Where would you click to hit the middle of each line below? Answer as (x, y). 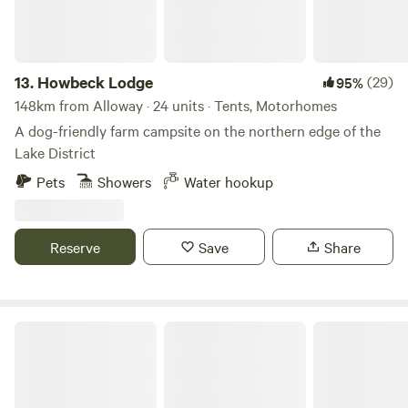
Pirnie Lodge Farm (65, 328)
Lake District (55, 152)
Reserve (76, 247)
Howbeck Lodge (95, 82)
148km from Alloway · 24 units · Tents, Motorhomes (176, 105)
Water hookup (229, 181)
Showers (124, 181)
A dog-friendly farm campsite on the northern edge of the (198, 130)
